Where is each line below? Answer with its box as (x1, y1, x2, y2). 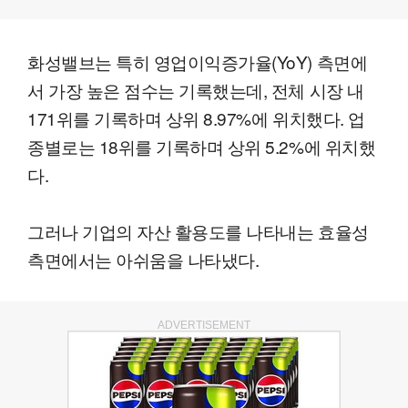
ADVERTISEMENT (158, 318, 250, 331)
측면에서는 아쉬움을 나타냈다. (27, 246, 260, 271)
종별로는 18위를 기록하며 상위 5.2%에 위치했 (27, 133, 376, 158)
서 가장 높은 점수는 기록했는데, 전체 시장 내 (27, 76, 364, 102)
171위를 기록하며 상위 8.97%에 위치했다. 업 (27, 105, 365, 130)
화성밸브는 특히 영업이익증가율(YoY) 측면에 (27, 48, 368, 74)
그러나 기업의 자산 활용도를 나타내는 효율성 (27, 218, 369, 243)
